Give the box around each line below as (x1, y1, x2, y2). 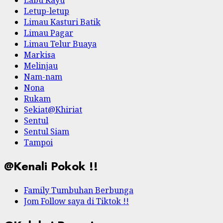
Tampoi (24, 136, 53, 148)
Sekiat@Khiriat (24, 104, 82, 115)
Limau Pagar (24, 27, 73, 38)
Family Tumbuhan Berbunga (24, 185, 133, 196)
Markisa (24, 49, 55, 60)
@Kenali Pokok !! (4, 157, 98, 175)
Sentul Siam (24, 125, 69, 137)
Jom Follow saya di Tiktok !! (24, 196, 129, 207)
